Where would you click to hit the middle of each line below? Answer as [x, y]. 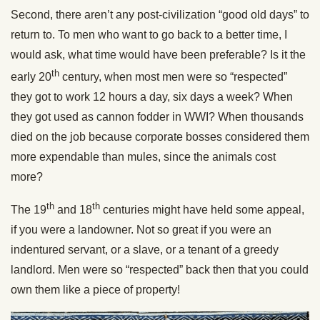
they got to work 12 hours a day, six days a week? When [152, 96]
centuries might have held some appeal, [202, 210]
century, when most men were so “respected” [173, 76]
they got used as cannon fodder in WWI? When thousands [157, 116]
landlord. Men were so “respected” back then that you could [160, 270]
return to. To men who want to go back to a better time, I [149, 34]
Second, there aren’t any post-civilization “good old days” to [160, 14]
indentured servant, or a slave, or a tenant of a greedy [145, 250]
